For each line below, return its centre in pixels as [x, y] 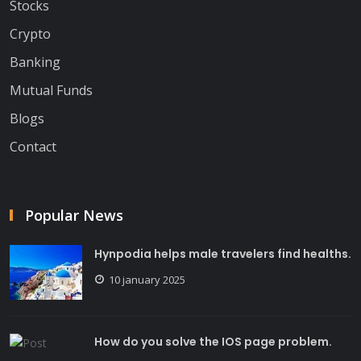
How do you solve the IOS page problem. [213, 341]
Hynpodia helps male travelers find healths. [223, 253]
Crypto [30, 33]
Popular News [74, 215]
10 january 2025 [147, 279]
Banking [35, 62]
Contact [33, 146]
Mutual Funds [51, 90]
